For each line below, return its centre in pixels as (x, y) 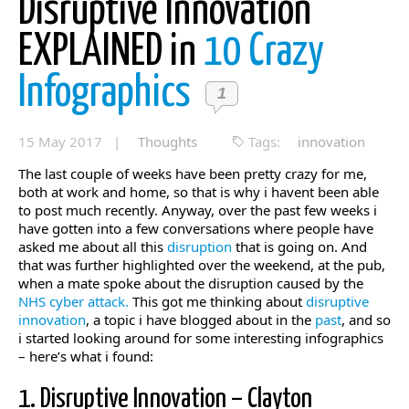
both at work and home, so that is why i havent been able (199, 192)
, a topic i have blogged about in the (200, 320)
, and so (366, 320)
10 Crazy (264, 52)
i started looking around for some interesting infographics (201, 338)
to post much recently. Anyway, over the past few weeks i (198, 210)
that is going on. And (299, 246)
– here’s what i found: (86, 356)
